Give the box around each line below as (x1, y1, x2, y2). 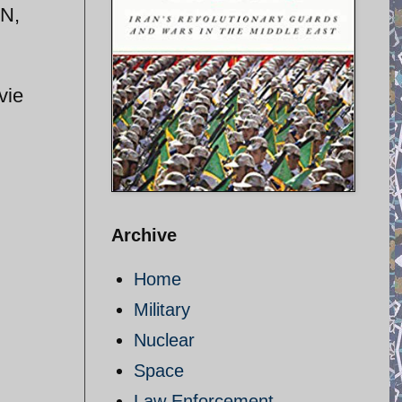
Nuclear (134, 330, 195, 350)
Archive (111, 225, 177, 245)
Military (134, 300, 190, 319)
